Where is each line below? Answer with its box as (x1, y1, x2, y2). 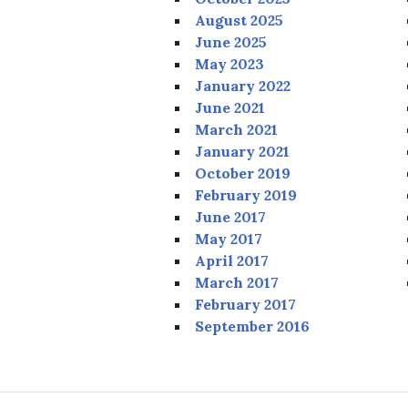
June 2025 (195, 32, 267, 51)
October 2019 (195, 163, 291, 182)
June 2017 (195, 207, 266, 226)
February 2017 (195, 294, 296, 313)
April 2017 (195, 250, 269, 270)
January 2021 (195, 141, 290, 160)
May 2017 (195, 229, 262, 248)
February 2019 (195, 185, 297, 204)
